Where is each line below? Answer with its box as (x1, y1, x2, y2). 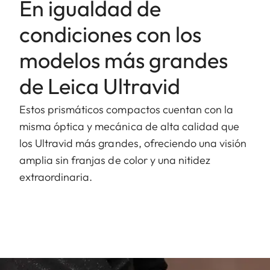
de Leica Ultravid (19, 72, 180, 99)
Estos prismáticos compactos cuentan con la (19, 102, 234, 116)
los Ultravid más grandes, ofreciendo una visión (19, 136, 247, 150)
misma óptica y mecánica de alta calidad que (19, 119, 240, 133)
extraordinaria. (19, 169, 95, 184)
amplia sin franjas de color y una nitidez (19, 152, 211, 167)
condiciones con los (19, 20, 201, 48)
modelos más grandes (19, 46, 228, 74)
